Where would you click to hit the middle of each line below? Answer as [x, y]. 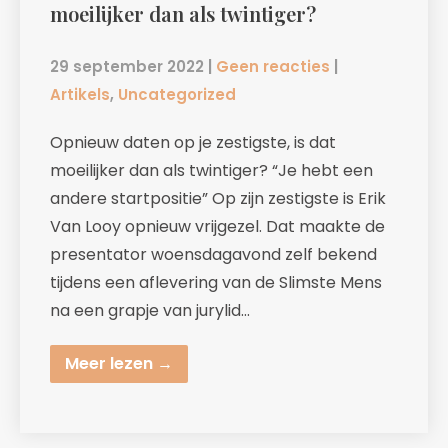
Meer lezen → [119, 363]
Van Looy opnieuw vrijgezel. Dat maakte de [217, 226]
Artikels [80, 94]
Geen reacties [273, 66]
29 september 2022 [127, 66]
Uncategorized [177, 94]
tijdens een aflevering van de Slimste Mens [216, 282]
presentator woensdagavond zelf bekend [213, 254]
